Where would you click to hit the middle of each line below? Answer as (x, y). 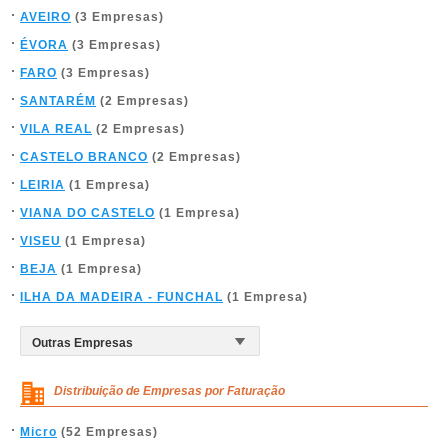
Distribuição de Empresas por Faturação (169, 391)
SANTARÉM (58, 101)
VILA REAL (56, 129)
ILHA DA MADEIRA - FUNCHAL (121, 297)
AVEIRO (45, 17)
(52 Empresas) (107, 432)
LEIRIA (42, 185)
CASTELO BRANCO (84, 157)
